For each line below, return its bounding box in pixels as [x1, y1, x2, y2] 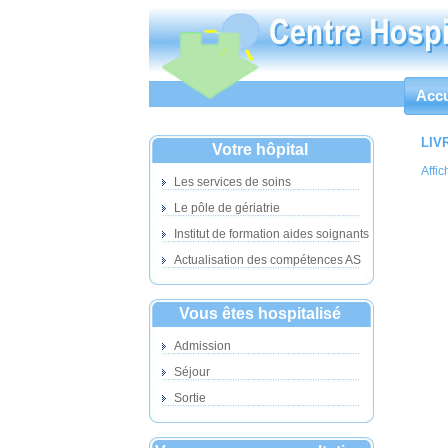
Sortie [171, 391, 206, 405]
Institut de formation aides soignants [171, 227, 369, 241]
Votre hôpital [211, 141, 312, 158]
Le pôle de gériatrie [171, 201, 280, 215]
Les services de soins [171, 175, 291, 189]
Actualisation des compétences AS [171, 253, 361, 267]
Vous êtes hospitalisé [178, 305, 345, 322]
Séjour [171, 365, 210, 379]
